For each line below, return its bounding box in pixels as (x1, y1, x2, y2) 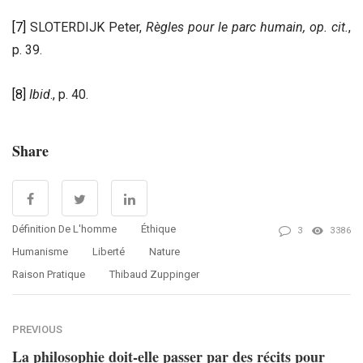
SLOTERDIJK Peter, (26, 19, 142, 36)
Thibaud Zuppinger (109, 268, 199, 281)
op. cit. (310, 19, 348, 36)
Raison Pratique (12, 268, 85, 281)
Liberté (92, 246, 125, 258)
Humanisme (12, 246, 68, 258)
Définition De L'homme (12, 223, 117, 236)
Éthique (141, 223, 176, 236)
